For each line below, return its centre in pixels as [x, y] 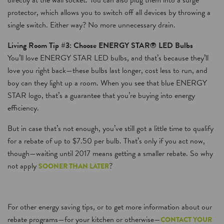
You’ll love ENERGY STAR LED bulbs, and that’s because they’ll [108, 58]
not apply [23, 166]
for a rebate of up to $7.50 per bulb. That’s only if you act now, [106, 141]
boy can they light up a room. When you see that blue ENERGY [107, 83]
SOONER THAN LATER [74, 166]
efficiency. [23, 108]
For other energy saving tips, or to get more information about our [110, 207]
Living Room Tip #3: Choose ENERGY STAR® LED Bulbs [100, 45]
